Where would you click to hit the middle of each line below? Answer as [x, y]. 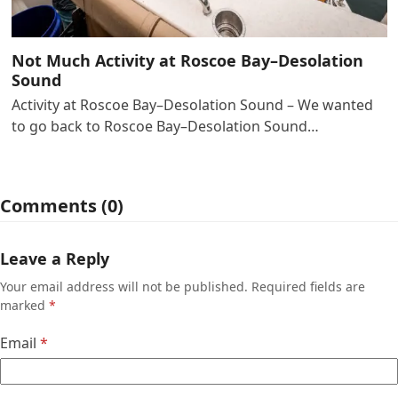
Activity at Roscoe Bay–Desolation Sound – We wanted [192, 105]
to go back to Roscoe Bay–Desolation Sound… [165, 127]
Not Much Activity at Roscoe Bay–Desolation [187, 61]
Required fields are [308, 287]
